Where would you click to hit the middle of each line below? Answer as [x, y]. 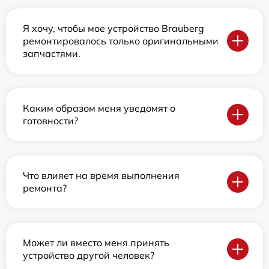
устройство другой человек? [89, 255]
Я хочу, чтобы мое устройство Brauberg [113, 28]
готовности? [50, 120]
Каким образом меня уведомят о [99, 108]
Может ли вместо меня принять [96, 242]
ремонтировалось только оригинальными [121, 41]
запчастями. [52, 53]
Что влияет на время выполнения [101, 175]
